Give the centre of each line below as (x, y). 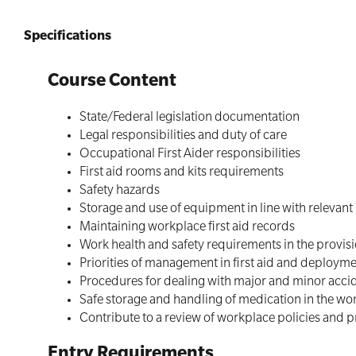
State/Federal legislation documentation (190, 118)
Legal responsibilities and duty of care (183, 137)
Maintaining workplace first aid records (187, 228)
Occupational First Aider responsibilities (190, 155)
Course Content (112, 83)
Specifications (68, 37)
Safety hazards (120, 192)
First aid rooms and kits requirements (182, 173)
